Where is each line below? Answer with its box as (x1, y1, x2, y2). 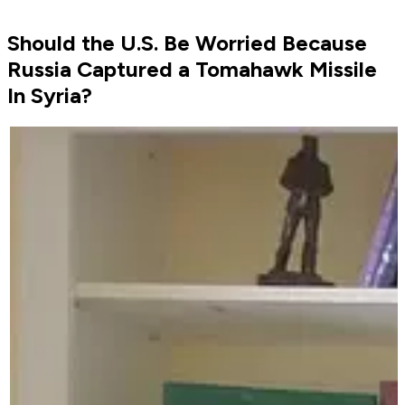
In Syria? (7, 82, 92, 109)
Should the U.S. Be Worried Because (7, 30, 367, 57)
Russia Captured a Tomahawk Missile (7, 56, 377, 83)
